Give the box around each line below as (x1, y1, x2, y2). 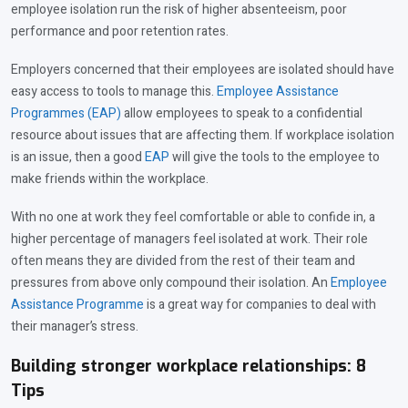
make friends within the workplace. (11, 169, 211, 189)
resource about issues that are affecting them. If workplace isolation (11, 126, 394, 146)
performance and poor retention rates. (11, 22, 229, 42)
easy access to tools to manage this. (11, 82, 217, 102)
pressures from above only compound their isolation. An (11, 273, 331, 293)
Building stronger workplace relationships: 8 (11, 355, 366, 378)
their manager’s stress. (11, 317, 138, 337)
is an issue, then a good (11, 148, 145, 168)
